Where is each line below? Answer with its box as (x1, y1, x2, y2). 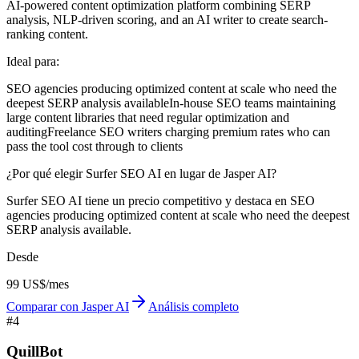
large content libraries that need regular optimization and (6, 110, 289, 124)
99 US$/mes (6, 276, 69, 291)
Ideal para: (6, 54, 59, 68)
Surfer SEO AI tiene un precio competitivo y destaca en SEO (6, 193, 315, 208)
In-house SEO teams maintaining (169, 95, 336, 110)
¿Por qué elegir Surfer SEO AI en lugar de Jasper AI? (6, 166, 276, 180)
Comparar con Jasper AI (6, 299, 129, 313)
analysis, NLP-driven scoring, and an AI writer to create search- (6, 12, 328, 26)
